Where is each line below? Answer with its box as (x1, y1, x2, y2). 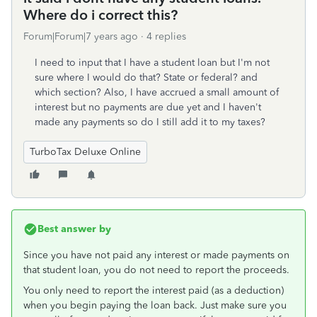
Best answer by (38, 223, 111, 235)
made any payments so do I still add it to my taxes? (35, 116, 265, 128)
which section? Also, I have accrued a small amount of (35, 86, 279, 98)
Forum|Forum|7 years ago (23, 30, 138, 42)
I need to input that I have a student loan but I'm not (35, 57, 270, 69)
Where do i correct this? (23, 6, 178, 23)
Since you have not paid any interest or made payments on (23, 249, 289, 261)
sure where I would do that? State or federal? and (35, 71, 258, 83)
